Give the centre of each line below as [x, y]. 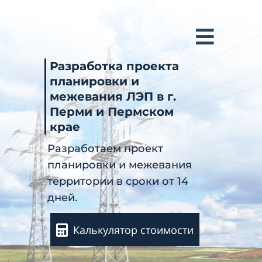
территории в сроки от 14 [118, 181]
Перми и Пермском [112, 112]
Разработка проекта [115, 66]
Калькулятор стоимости [134, 230]
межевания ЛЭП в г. [113, 96]
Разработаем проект [106, 149]
